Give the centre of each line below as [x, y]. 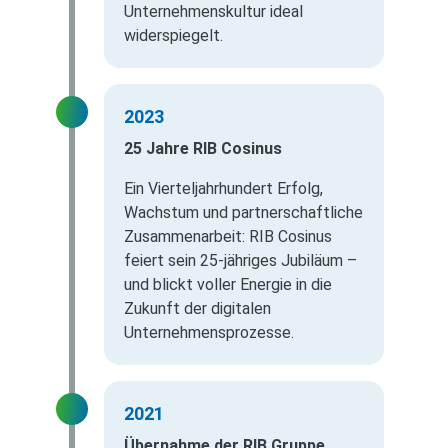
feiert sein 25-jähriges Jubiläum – [240, 261]
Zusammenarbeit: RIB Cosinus [228, 237]
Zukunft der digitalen [197, 309]
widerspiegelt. [173, 36]
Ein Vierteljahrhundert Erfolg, [223, 189]
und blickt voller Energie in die [228, 285]
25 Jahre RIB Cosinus [203, 149]
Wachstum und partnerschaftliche [243, 213]
